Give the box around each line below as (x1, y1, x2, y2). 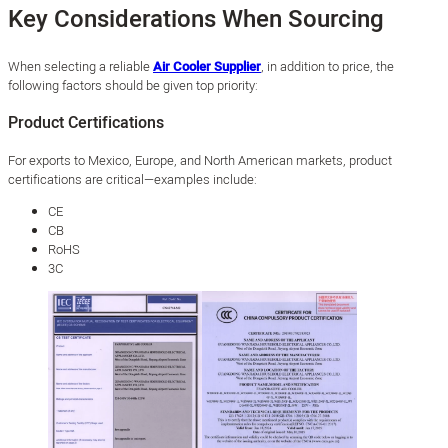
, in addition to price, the (261, 57, 394, 77)
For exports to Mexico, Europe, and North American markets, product (8, 151, 392, 171)
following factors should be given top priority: (8, 76, 258, 96)
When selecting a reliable (8, 57, 153, 77)
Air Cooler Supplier (153, 57, 261, 77)
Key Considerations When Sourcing (8, 2, 384, 38)
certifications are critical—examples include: (8, 170, 257, 190)
